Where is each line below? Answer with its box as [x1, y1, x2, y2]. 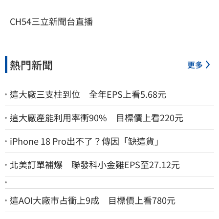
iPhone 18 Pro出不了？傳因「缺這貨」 [10, 134, 163, 148]
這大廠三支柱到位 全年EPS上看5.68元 [10, 88, 166, 101]
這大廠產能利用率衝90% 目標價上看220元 [10, 111, 183, 124]
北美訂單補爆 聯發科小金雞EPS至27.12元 [10, 158, 180, 171]
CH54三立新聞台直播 [10, 15, 93, 28]
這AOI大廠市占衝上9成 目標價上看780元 [10, 194, 175, 207]
